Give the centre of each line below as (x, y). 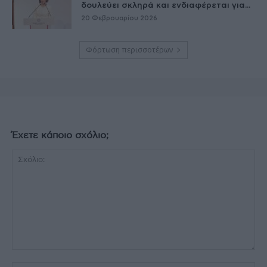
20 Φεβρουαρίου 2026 (119, 18)
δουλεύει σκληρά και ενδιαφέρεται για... (166, 6)
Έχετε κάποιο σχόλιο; (60, 136)
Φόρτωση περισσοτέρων (129, 50)
